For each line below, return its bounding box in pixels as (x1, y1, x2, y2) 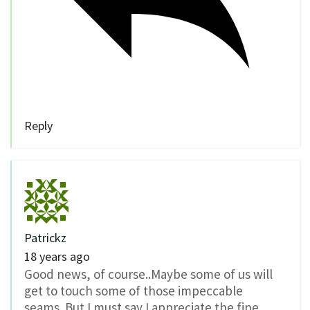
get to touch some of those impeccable (24, 282, 243, 299)
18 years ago (24, 248, 90, 264)
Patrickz (24, 229, 66, 246)
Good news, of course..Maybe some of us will (24, 265, 273, 282)
